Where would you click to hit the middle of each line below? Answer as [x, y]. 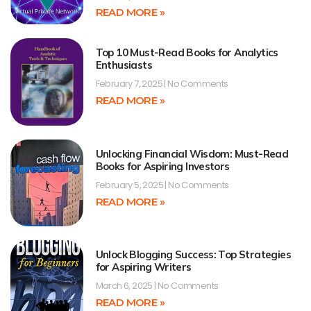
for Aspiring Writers [143, 267]
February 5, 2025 [130, 185]
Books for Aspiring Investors [162, 166]
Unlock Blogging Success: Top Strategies [193, 255]
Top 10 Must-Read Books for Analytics [187, 53]
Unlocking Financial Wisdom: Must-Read [192, 153]
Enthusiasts [124, 65]
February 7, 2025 [130, 84]
